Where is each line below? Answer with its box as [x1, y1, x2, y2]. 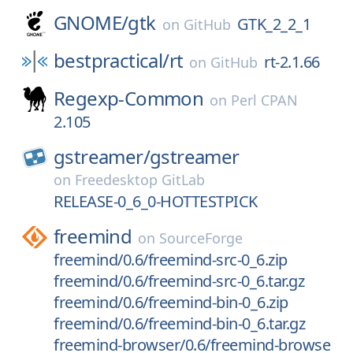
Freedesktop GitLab [75, 170, 205, 189]
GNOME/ [54, 9, 128, 35]
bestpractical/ [54, 47, 169, 73]
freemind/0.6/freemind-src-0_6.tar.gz [54, 270, 304, 292]
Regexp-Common [54, 85, 204, 111]
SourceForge [159, 229, 243, 247]
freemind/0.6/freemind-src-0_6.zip [54, 249, 288, 270]
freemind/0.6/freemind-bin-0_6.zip [54, 292, 288, 313]
